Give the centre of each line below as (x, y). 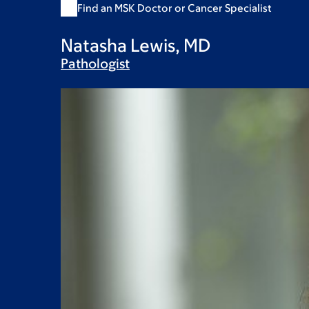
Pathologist (95, 63)
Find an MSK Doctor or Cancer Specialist (175, 8)
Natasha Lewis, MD (136, 45)
